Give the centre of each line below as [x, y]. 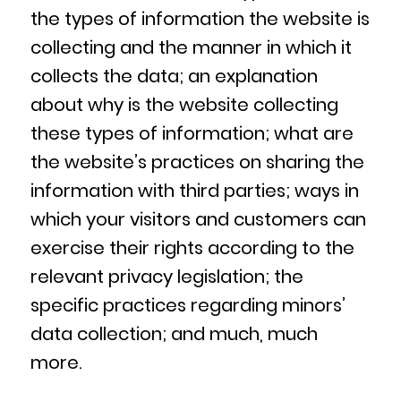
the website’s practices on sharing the [197, 162]
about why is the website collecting [184, 105]
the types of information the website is [200, 19]
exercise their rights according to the [192, 248]
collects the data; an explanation [174, 77]
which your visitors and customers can [198, 220]
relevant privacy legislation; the [166, 277]
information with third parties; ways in [194, 191]
